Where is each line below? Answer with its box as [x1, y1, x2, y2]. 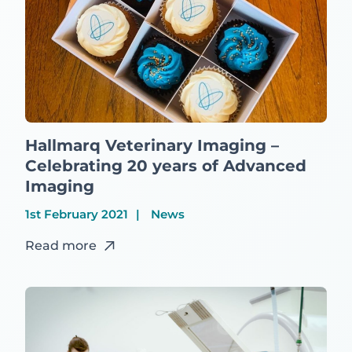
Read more [25, 237, 97, 253]
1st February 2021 [25, 206, 128, 222]
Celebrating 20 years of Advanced [25, 156, 306, 175]
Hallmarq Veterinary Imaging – [25, 135, 279, 155]
